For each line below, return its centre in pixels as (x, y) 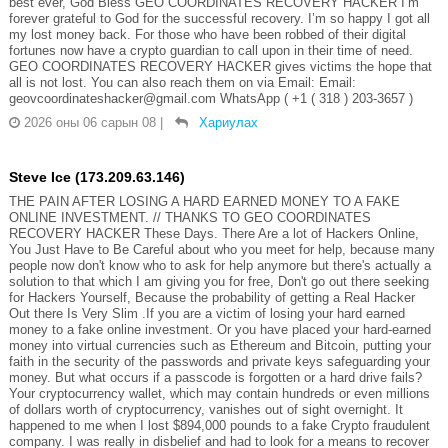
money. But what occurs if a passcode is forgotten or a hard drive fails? (215, 377)
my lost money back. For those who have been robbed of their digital (207, 34)
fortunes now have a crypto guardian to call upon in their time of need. (210, 50)
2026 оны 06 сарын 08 (89, 122)
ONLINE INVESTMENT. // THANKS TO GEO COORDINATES (189, 217)
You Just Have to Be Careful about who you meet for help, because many (221, 249)
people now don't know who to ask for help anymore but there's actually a (219, 265)
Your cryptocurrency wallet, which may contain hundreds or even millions (219, 393)
